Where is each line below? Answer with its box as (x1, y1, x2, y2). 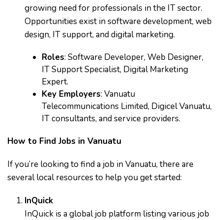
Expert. (42, 76, 68, 87)
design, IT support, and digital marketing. (25, 29, 175, 40)
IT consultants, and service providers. (42, 113, 180, 124)
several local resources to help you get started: (7, 172, 182, 183)
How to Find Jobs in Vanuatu (7, 136, 121, 147)
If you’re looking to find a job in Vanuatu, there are (7, 159, 193, 170)
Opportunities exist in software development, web (25, 16, 212, 27)
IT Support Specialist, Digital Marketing (42, 64, 188, 75)
